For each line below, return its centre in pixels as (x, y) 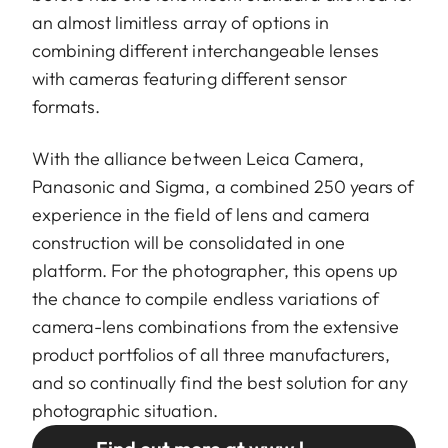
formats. (66, 106)
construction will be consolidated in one (188, 242)
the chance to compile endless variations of (206, 298)
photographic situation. (125, 410)
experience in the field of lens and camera (201, 214)
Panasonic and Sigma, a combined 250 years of (223, 186)
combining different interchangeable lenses (206, 50)
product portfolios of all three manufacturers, (211, 354)
